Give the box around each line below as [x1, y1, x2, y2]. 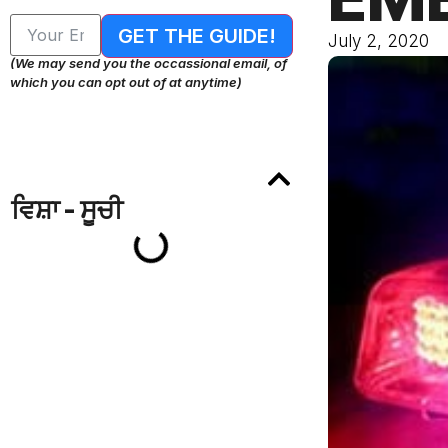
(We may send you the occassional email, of [10, 54, 287, 71]
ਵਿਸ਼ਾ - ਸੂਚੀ [11, 193, 123, 225]
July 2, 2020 [327, 30, 429, 51]
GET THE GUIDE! [117, 23, 276, 48]
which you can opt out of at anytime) [10, 73, 242, 90]
